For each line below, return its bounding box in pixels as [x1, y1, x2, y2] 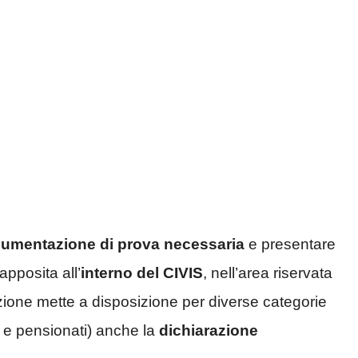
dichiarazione [159, 322, 258, 340]
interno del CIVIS [81, 265, 203, 282]
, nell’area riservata [203, 265, 332, 282]
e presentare [245, 236, 336, 253]
